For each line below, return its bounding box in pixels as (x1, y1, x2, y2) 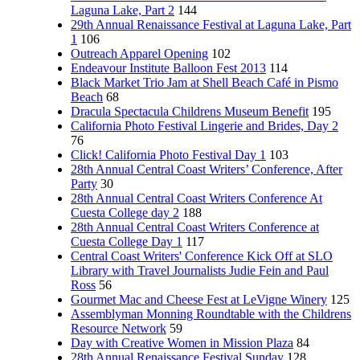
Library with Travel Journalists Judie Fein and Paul (71, 264, 329, 277)
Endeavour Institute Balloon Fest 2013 (71, 61, 266, 75)
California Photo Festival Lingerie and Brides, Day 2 (71, 119, 338, 133)
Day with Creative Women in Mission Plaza (71, 336, 293, 350)
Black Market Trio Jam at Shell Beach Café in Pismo (71, 76, 338, 89)
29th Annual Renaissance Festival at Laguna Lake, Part (71, 18, 351, 31)
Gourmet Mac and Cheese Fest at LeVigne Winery (71, 292, 327, 306)
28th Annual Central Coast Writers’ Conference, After (71, 162, 342, 176)
